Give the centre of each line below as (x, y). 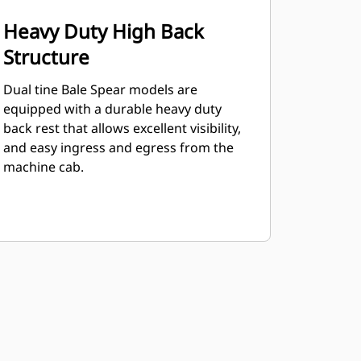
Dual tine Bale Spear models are (100, 89)
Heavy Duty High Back (103, 31)
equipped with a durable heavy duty (112, 109)
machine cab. (43, 167)
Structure (46, 57)
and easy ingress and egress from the (118, 147)
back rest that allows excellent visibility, (122, 128)
